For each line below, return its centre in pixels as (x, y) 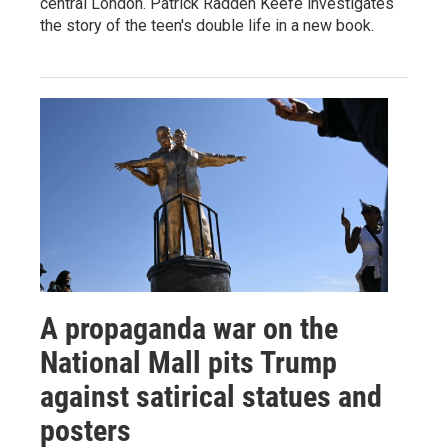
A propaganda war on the (189, 328)
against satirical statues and (211, 396)
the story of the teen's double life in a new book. (207, 26)
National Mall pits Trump (188, 362)
